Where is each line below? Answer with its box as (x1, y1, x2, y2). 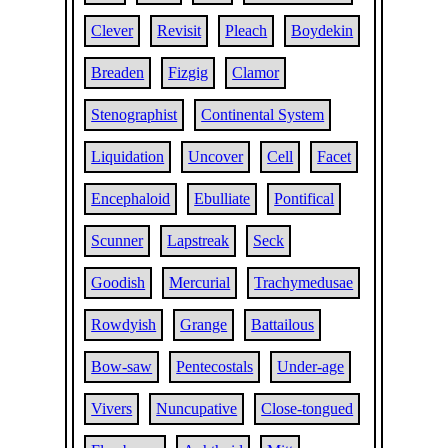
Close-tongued (261, 400, 354, 417)
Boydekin (291, 22, 354, 39)
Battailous (251, 316, 315, 333)
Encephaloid (91, 190, 171, 207)
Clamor (232, 64, 280, 81)
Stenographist (91, 106, 178, 123)
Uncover (188, 148, 244, 165)
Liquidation (91, 148, 165, 165)
